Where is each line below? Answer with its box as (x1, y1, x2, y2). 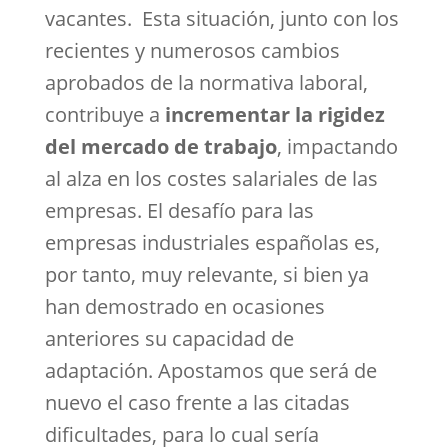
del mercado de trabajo (44, 133, 277, 160)
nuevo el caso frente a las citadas (44, 389, 350, 416)
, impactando (276, 133, 398, 160)
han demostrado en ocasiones (44, 293, 325, 320)
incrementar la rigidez (164, 101, 385, 128)
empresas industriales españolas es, (44, 229, 380, 256)
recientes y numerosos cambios (44, 37, 340, 64)
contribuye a (44, 101, 165, 128)
